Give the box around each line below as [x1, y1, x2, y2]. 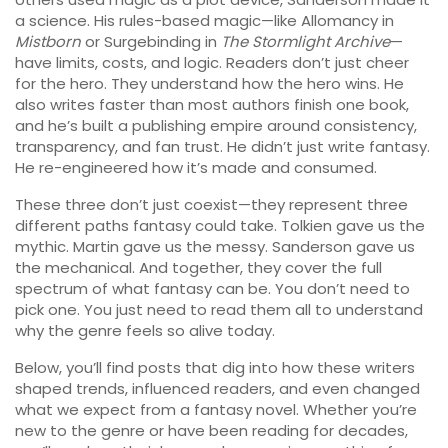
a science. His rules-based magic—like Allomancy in [15, 10, 394, 31]
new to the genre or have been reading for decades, [15, 420, 408, 441]
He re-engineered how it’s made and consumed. [15, 157, 377, 178]
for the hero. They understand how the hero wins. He [15, 73, 404, 94]
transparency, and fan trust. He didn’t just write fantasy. [15, 136, 430, 157]
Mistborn [15, 31, 81, 52]
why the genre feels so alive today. [15, 320, 275, 341]
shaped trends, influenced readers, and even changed [15, 378, 420, 399]
